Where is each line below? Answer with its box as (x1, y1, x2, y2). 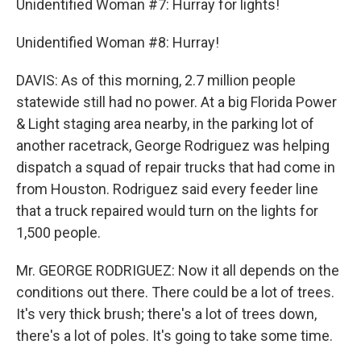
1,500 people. (16, 224, 101, 241)
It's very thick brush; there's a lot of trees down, (16, 305, 317, 322)
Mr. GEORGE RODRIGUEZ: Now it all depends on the (16, 262, 339, 279)
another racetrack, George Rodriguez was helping (16, 137, 330, 154)
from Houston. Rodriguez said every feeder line (16, 180, 318, 197)
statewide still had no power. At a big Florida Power (16, 93, 337, 110)
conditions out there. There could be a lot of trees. (16, 284, 334, 301)
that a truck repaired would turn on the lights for (16, 202, 318, 219)
